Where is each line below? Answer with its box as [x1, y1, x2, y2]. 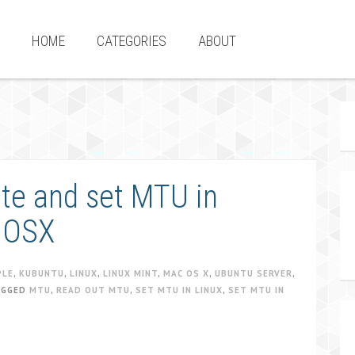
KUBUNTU [19, 268, 64, 279]
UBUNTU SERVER [215, 268, 292, 279]
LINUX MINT [103, 268, 158, 279]
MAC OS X [163, 268, 209, 279]
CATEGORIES [97, 32, 166, 49]
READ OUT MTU [56, 284, 130, 296]
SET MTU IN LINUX [136, 284, 223, 296]
